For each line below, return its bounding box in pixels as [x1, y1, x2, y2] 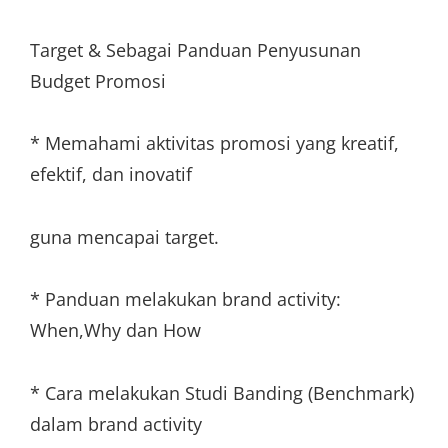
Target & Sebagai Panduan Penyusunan [30, 37, 361, 62]
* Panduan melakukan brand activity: [30, 287, 341, 311]
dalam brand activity [30, 411, 202, 436]
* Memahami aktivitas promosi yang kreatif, [30, 131, 399, 155]
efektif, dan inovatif [30, 162, 192, 186]
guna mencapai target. [30, 224, 219, 249]
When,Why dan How [30, 318, 201, 342]
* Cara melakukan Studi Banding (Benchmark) [30, 380, 414, 405]
